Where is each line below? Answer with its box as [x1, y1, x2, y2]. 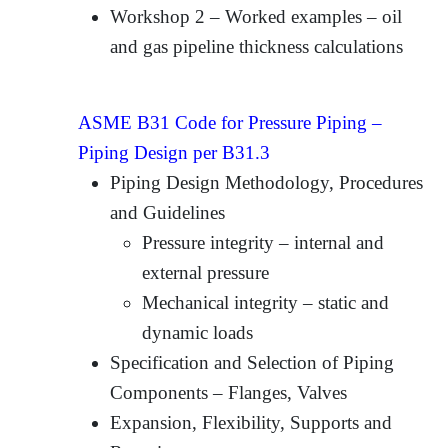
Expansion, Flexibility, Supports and [110, 411, 393, 433]
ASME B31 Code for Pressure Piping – [78, 111, 383, 133]
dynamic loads [142, 321, 254, 343]
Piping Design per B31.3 [78, 141, 271, 163]
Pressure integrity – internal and [142, 231, 385, 253]
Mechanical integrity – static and [142, 291, 390, 313]
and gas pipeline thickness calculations [110, 35, 404, 57]
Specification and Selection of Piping [110, 351, 395, 373]
